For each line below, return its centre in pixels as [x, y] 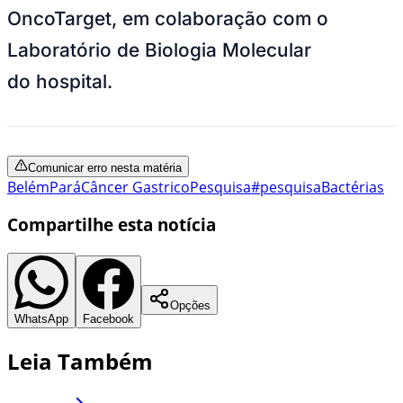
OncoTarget [59, 18]
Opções [190, 306]
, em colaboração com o [220, 18]
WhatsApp [41, 319]
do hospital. [60, 81]
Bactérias [353, 187]
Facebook [108, 319]
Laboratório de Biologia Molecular [159, 49]
